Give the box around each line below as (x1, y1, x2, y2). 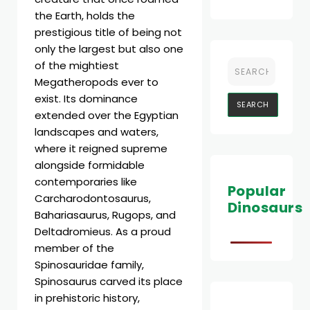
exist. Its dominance (35, 91, 138, 106)
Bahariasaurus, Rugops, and (35, 208, 176, 222)
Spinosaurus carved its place (35, 274, 183, 289)
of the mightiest (35, 58, 119, 73)
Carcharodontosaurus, (35, 191, 151, 206)
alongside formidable (35, 158, 145, 172)
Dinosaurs (227, 198, 303, 218)
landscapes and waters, (35, 125, 158, 139)
